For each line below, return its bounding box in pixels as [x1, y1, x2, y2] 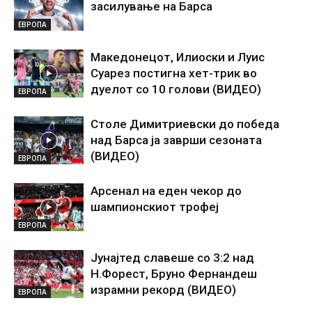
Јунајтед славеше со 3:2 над [91, 251, 254, 265]
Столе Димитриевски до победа [91, 117, 279, 132]
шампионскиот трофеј [91, 200, 219, 214]
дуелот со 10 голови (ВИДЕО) [91, 82, 261, 97]
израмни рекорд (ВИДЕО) [91, 283, 236, 297]
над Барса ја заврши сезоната [91, 133, 262, 148]
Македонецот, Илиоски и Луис [91, 50, 265, 65]
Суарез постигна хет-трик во [91, 66, 257, 81]
